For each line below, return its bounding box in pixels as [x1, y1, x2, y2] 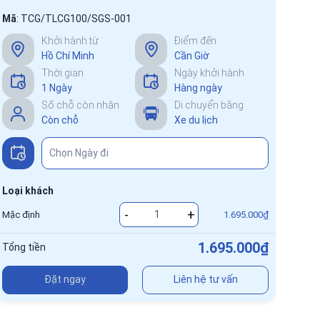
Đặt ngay [44, 274, 86, 286]
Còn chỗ [41, 114, 79, 126]
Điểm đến [174, 34, 217, 46]
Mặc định [1, 209, 40, 220]
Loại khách [1, 184, 54, 196]
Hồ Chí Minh [41, 49, 94, 61]
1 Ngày [41, 81, 72, 94]
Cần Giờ [174, 49, 210, 61]
